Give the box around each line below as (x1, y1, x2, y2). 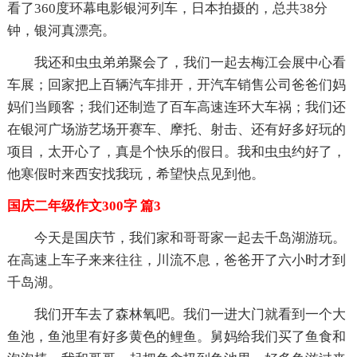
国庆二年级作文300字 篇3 (6, 198, 161, 214)
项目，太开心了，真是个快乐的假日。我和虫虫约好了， (6, 143, 346, 159)
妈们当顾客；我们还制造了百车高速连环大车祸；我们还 (6, 99, 346, 115)
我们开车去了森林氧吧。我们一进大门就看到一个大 (33, 306, 346, 322)
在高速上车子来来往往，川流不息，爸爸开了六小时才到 (6, 252, 346, 268)
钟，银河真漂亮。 (6, 22, 116, 38)
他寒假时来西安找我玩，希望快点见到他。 (6, 166, 265, 182)
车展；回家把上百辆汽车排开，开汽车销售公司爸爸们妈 (6, 76, 346, 92)
